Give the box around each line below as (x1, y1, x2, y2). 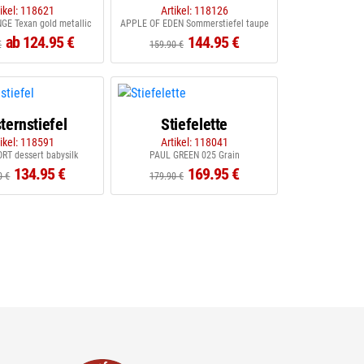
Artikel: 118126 (160, 4, 228, 17)
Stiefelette (161, 115, 228, 134)
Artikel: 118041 (160, 136, 228, 149)
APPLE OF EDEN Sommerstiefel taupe (119, 18, 269, 29)
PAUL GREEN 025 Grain (149, 149, 240, 161)
